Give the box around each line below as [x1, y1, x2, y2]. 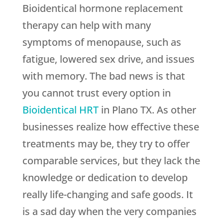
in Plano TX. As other [98, 103, 196, 117]
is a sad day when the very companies [22, 205, 197, 219]
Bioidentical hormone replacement [22, 1, 183, 15]
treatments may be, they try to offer [22, 137, 190, 151]
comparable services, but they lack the [22, 154, 200, 168]
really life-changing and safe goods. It [22, 188, 193, 202]
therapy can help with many [22, 18, 151, 32]
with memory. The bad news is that [22, 69, 185, 83]
